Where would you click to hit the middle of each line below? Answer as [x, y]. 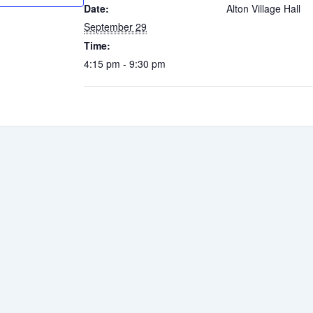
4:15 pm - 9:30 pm [125, 64]
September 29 [115, 27]
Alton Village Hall [263, 8]
